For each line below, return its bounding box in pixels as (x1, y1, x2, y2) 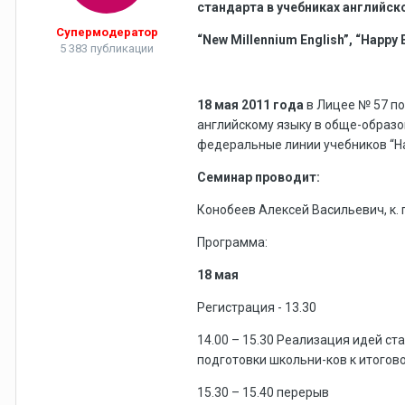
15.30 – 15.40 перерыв (197, 385, 329, 400)
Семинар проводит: (197, 170, 320, 184)
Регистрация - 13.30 (197, 300, 316, 315)
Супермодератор (55, 25, 158, 39)
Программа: (197, 235, 268, 250)
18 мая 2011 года (197, 98, 306, 112)
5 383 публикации (60, 42, 154, 55)
